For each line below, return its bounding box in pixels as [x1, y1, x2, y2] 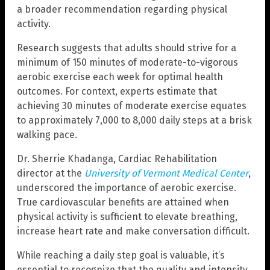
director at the [17, 167, 84, 179]
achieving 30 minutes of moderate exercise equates [17, 99, 246, 111]
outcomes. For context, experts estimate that [17, 85, 217, 97]
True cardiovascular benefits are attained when [17, 196, 229, 208]
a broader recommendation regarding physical [17, 3, 227, 15]
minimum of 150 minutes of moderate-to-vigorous [17, 56, 238, 68]
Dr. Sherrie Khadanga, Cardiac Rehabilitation [17, 152, 217, 165]
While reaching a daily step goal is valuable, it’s [17, 249, 225, 261]
